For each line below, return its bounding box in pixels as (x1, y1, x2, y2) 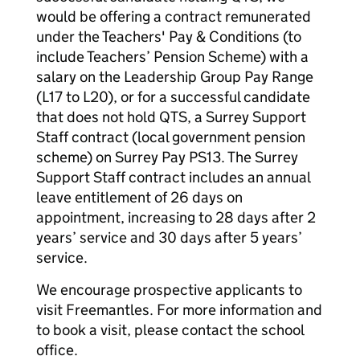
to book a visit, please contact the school (36, 321, 304, 339)
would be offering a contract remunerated (36, 7, 311, 26)
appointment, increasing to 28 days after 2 (36, 208, 316, 227)
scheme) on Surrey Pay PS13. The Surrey (36, 148, 298, 166)
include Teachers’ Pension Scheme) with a (36, 47, 309, 66)
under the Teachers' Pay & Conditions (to (36, 27, 301, 46)
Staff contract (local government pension (36, 128, 305, 146)
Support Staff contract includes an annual (36, 168, 310, 186)
